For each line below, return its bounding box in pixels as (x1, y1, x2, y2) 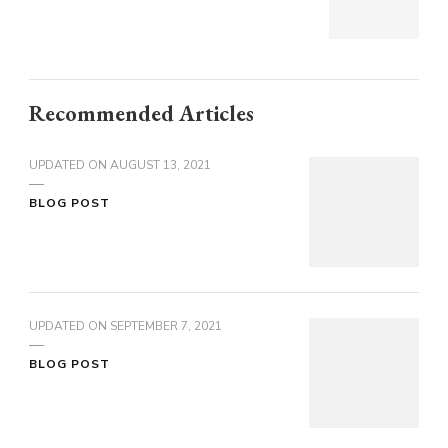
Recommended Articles (29, 99, 254, 129)
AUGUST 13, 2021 (110, 157, 211, 174)
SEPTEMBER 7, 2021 (110, 318, 222, 335)
